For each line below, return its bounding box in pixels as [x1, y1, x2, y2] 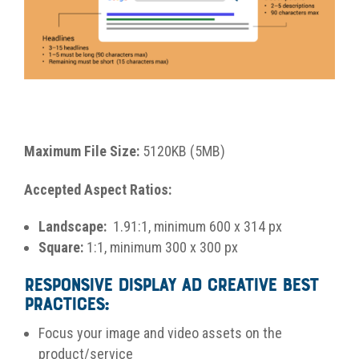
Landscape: [38, 218, 113, 236]
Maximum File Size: [24, 143, 143, 160]
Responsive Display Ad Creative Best [24, 276, 318, 296]
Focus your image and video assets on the [38, 325, 282, 342]
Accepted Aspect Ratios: [24, 181, 175, 199]
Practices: [24, 296, 108, 316]
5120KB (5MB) [143, 143, 225, 160]
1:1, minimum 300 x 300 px [87, 239, 238, 256]
